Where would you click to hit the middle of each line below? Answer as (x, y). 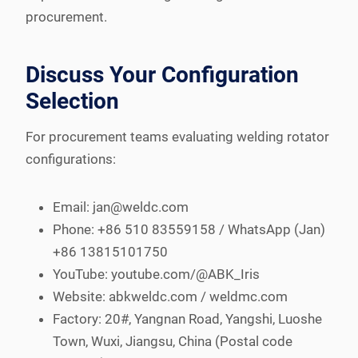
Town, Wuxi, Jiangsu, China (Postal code (173, 341)
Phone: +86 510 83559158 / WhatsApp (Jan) (189, 229)
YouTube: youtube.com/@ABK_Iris (156, 274)
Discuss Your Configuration (162, 74)
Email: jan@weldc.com (121, 207)
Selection (72, 101)
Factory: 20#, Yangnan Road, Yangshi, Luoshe (187, 318)
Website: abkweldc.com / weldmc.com (170, 296)
